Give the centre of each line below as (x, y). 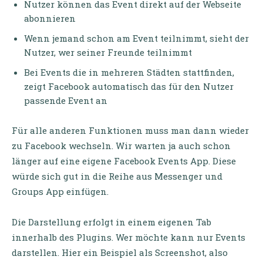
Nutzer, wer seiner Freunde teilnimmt (108, 52)
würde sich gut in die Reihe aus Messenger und (117, 176)
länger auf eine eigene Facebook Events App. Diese (124, 161)
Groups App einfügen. (60, 191)
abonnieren (50, 18)
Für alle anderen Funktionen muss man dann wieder (130, 130)
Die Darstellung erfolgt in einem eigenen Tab (112, 222)
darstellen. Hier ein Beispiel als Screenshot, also (120, 252)
